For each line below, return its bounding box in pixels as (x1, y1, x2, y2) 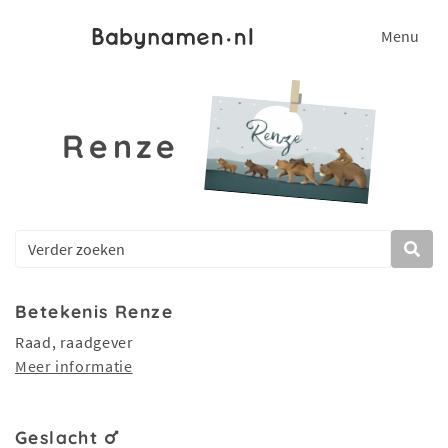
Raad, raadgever (15, 332, 134, 352)
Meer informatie (15, 356, 133, 376)
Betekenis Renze (15, 300, 174, 322)
